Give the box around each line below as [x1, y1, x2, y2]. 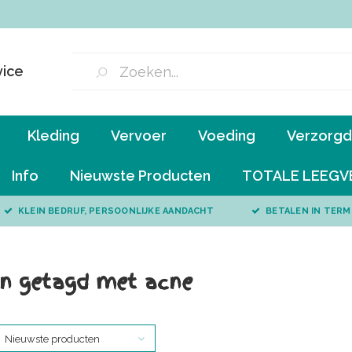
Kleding [27, 127, 79, 144]
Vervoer [111, 127, 167, 144]
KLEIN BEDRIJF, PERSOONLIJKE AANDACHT [17, 206, 214, 216]
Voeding [198, 127, 255, 144]
